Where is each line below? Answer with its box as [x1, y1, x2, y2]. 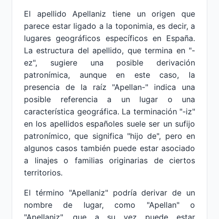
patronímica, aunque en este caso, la [24, 70, 195, 80]
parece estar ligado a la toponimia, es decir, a [24, 21, 195, 31]
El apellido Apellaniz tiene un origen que [24, 9, 195, 19]
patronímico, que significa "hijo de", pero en [24, 131, 195, 141]
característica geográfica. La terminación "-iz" [24, 107, 195, 116]
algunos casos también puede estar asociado [24, 143, 195, 153]
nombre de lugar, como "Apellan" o [24, 200, 195, 210]
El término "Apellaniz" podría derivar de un [24, 188, 195, 197]
